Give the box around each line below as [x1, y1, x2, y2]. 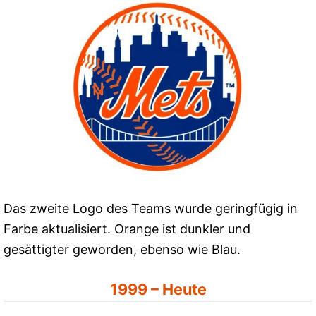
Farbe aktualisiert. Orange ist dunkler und [4, 221, 250, 236]
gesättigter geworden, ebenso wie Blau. [4, 241, 241, 257]
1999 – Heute [109, 279, 207, 298]
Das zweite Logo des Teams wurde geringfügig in [4, 200, 298, 216]
